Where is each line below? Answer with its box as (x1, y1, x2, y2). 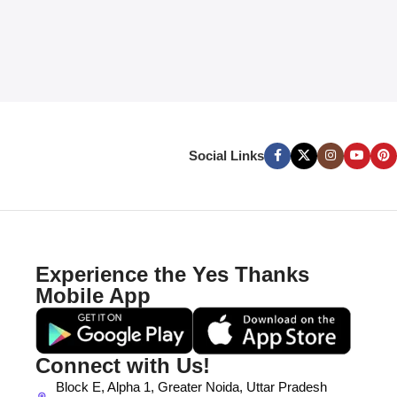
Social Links (189, 147, 264, 163)
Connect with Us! (35, 354, 211, 378)
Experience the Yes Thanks (35, 261, 310, 286)
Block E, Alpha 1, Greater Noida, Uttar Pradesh (55, 379, 327, 395)
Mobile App (35, 283, 152, 307)
